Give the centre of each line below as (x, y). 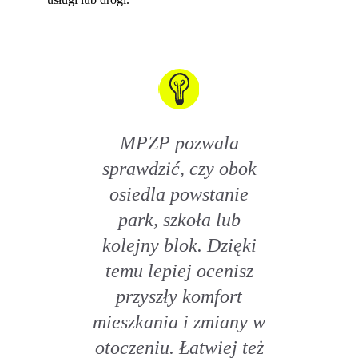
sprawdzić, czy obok (179, 169)
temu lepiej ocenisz (179, 271)
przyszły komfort (179, 296)
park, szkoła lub (179, 220)
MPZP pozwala (179, 143)
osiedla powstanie (179, 194)
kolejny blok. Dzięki (179, 245)
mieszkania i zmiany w (179, 322)
